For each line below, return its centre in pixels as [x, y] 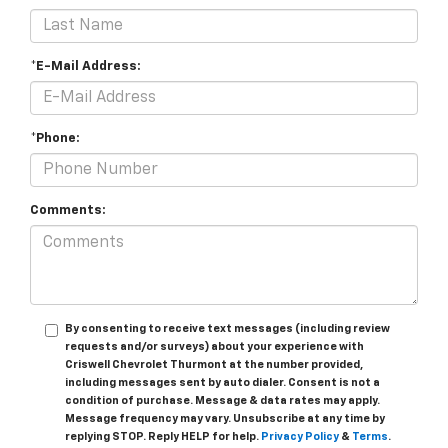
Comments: [68, 211]
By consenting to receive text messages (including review [227, 329]
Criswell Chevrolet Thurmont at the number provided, [214, 365]
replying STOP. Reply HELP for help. [163, 437]
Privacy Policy [300, 437]
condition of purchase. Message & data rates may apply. [222, 401]
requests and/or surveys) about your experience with [214, 347]
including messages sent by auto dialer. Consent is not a [222, 383]
